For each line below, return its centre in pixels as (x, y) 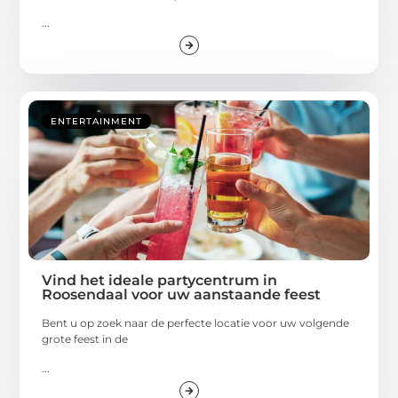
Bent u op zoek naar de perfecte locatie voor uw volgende (196, 323)
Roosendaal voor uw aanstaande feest (182, 295)
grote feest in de (85, 339)
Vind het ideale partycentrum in (160, 281)
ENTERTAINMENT (97, 122)
